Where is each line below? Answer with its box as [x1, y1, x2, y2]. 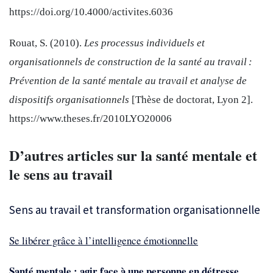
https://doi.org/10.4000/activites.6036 [9, 6, 173, 18]
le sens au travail [9, 163, 113, 185]
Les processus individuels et [84, 37, 205, 49]
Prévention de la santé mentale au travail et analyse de [9, 75, 247, 87]
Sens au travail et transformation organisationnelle [9, 202, 260, 218]
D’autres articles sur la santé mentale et [9, 144, 257, 166]
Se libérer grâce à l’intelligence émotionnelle [9, 233, 198, 247]
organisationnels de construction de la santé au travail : [9, 56, 252, 68]
